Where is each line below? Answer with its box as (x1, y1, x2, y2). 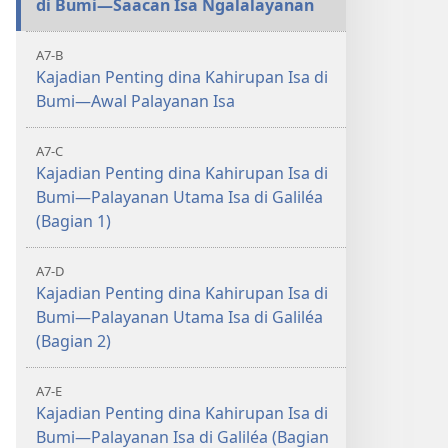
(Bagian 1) (36, 210, 111, 232)
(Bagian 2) (36, 330, 111, 352)
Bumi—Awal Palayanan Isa (36, 90, 235, 112)
